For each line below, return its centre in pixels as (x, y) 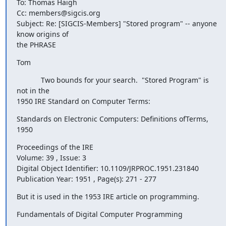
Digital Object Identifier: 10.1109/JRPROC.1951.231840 (108, 168)
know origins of (42, 34)
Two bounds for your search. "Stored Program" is (112, 80)
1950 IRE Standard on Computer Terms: (83, 101)
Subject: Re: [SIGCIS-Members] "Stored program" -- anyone (117, 23)
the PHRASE (36, 45)
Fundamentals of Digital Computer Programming (99, 214)
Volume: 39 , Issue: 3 (51, 158)
